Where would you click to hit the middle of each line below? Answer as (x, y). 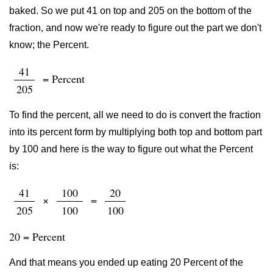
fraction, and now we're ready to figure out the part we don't (135, 28)
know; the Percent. (49, 45)
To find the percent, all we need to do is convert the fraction (135, 115)
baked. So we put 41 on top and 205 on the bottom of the (130, 11)
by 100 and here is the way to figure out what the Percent (131, 149)
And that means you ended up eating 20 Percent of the (126, 262)
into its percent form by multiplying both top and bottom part (136, 132)
